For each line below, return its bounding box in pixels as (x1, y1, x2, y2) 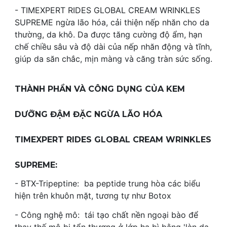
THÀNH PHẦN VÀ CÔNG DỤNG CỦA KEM (15, 84, 185, 94)
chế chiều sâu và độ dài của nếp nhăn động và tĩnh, (15, 42, 212, 52)
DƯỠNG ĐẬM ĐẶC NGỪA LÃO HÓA (15, 109, 162, 119)
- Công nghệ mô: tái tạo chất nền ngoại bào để (15, 210, 198, 220)
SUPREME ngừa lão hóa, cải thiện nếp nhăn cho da (15, 17, 209, 28)
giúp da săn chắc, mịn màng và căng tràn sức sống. (15, 54, 212, 64)
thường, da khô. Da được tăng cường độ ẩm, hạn (15, 29, 202, 40)
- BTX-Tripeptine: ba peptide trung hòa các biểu (15, 178, 200, 188)
